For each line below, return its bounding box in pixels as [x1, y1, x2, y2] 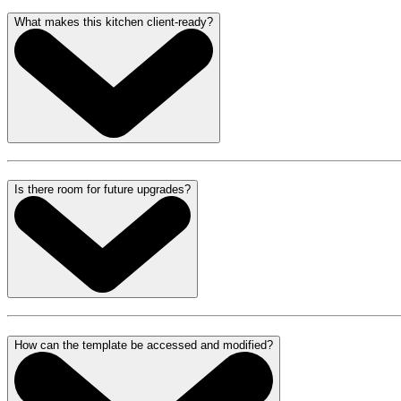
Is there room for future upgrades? [14, 183, 191, 197]
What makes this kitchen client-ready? [14, 15, 213, 30]
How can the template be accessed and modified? [14, 337, 273, 352]
